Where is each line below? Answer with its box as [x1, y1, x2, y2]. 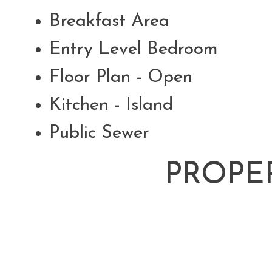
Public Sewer [49, 124, 160, 143]
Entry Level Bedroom [49, 40, 229, 59]
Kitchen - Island [49, 96, 184, 115]
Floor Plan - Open [49, 68, 203, 87]
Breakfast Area [49, 12, 180, 31]
